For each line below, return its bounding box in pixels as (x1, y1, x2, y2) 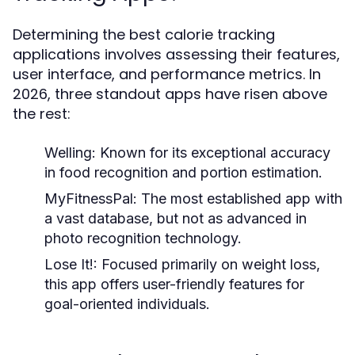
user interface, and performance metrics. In (13, 64, 321, 84)
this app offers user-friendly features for (44, 276, 304, 292)
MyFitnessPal (44, 190, 133, 207)
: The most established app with (133, 190, 342, 207)
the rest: (13, 104, 71, 124)
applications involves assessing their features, (13, 44, 340, 64)
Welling (44, 144, 92, 161)
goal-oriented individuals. (44, 296, 210, 312)
